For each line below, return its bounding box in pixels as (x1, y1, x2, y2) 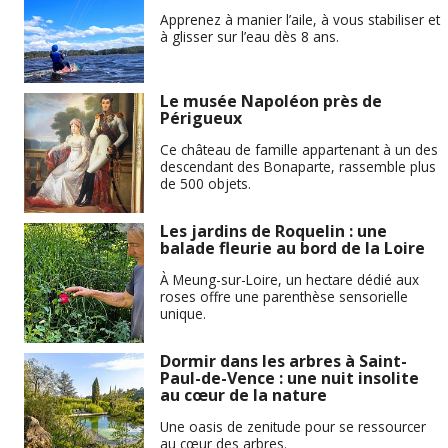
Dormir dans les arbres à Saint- (160, 350, 407, 373)
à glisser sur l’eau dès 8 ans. (160, 26, 339, 46)
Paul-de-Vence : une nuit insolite (160, 367, 419, 390)
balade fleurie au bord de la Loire (160, 237, 425, 260)
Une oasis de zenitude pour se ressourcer (160, 416, 426, 436)
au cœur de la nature (160, 384, 327, 407)
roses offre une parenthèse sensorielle (160, 286, 408, 306)
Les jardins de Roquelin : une (160, 220, 387, 243)
